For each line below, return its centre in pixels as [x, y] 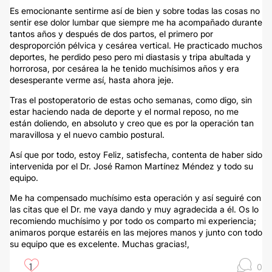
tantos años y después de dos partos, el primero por [111, 34]
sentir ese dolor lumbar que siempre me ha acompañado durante [136, 22]
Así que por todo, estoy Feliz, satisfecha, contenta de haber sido [136, 155]
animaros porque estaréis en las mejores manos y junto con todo [136, 232]
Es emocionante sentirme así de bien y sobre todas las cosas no [135, 11]
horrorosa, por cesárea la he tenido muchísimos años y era [124, 68]
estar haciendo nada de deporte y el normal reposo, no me [124, 111]
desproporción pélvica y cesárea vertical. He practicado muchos [136, 45]
